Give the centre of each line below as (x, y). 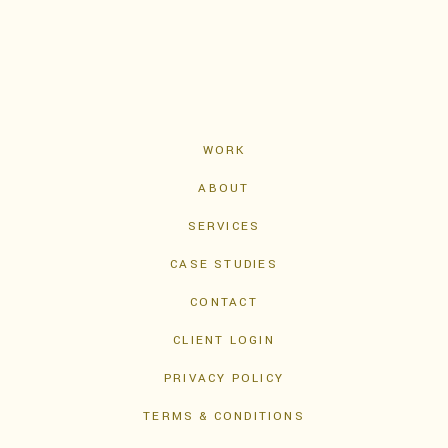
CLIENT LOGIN (224, 340)
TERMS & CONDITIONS (224, 416)
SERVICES (224, 226)
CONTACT (224, 302)
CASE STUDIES (224, 264)
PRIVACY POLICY (224, 378)
